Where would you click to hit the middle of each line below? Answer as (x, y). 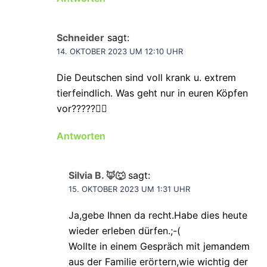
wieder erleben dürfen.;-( (125, 231)
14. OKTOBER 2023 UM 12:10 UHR (120, 52)
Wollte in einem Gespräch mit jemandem (159, 246)
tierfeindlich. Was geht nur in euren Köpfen (152, 93)
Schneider (80, 38)
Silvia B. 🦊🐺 (97, 176)
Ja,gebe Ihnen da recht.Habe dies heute (158, 215)
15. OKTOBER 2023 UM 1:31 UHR (129, 189)
